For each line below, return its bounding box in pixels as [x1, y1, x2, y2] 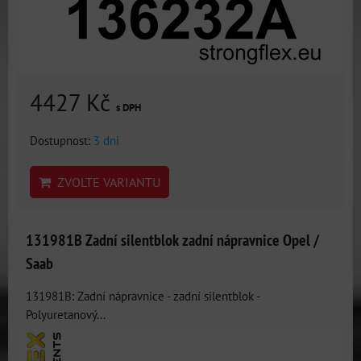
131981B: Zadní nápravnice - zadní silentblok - [26, 288, 259, 304]
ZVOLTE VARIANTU [51, 174, 160, 190]
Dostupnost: [30, 132, 93, 148]
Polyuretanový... [26, 306, 106, 322]
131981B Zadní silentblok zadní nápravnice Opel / [26, 230, 319, 250]
